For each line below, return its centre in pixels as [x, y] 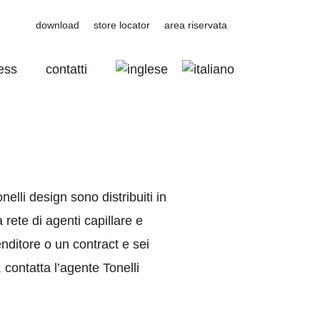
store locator [122, 25]
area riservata [196, 25]
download [57, 25]
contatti [66, 69]
